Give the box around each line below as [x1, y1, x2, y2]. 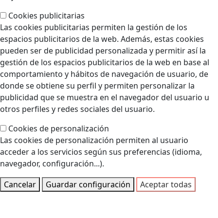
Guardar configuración [46, 179, 130, 190]
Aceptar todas [140, 179, 192, 190]
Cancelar [4, 179, 36, 190]
